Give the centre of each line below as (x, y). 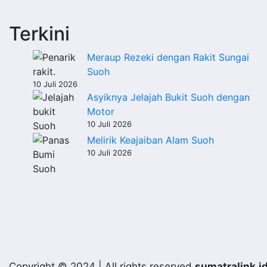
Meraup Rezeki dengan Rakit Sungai (168, 57)
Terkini (39, 34)
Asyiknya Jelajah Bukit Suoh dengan (168, 97)
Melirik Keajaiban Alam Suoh (150, 140)
